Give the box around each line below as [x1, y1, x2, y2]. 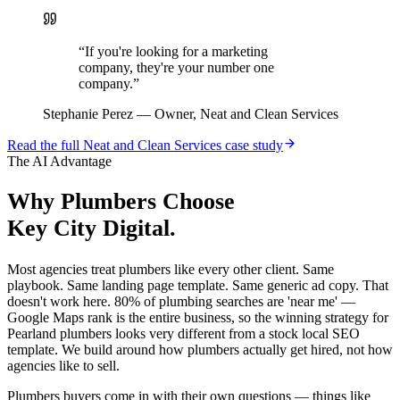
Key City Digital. [7, 215, 176, 242]
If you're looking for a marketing [85, 43, 268, 59]
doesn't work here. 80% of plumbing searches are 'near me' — [7, 294, 355, 310]
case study [221, 137, 283, 153]
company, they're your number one [79, 59, 274, 75]
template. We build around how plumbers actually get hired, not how [7, 342, 393, 358]
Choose [156, 188, 235, 215]
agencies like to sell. [7, 358, 120, 374]
